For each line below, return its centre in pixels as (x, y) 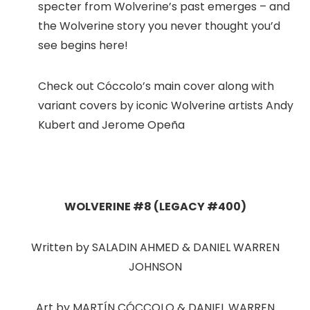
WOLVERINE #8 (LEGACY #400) (155, 207)
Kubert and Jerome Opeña (111, 125)
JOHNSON (155, 267)
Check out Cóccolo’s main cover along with (156, 86)
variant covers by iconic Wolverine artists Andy (166, 106)
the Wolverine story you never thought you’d (159, 26)
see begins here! (83, 45)
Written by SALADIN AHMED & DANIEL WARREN (155, 247)
